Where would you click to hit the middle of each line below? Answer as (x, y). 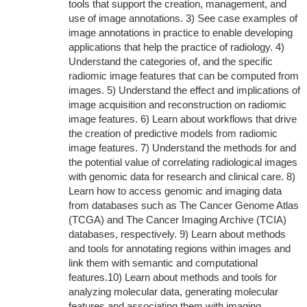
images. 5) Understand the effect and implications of (184, 90)
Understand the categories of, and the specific (170, 61)
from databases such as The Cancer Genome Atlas (183, 205)
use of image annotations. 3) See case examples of (183, 18)
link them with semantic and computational (163, 263)
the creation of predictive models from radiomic (173, 133)
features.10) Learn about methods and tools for (172, 277)
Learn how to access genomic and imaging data (175, 191)
